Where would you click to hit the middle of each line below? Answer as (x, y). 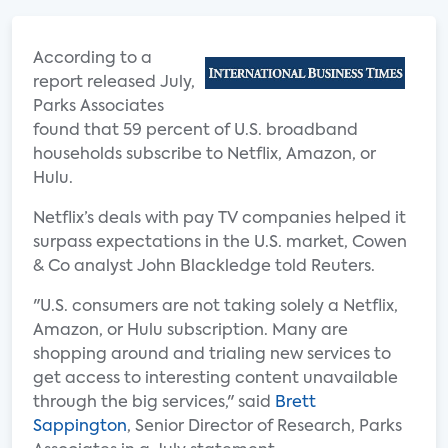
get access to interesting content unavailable (215, 379)
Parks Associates (98, 107)
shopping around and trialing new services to (212, 355)
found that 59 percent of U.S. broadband (195, 131)
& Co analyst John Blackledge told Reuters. (204, 267)
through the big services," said (154, 403)
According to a (92, 59)
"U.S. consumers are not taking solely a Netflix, (215, 307)
